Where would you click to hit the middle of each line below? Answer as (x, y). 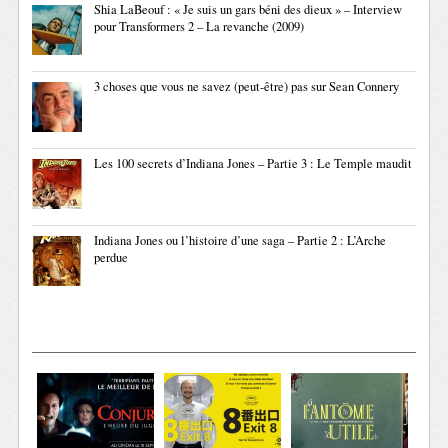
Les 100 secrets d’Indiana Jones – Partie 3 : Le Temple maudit (253, 164)
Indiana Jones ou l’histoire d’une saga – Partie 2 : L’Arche (240, 241)
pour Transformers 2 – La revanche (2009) (199, 27)
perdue (111, 258)
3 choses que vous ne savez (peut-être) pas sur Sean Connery (247, 87)
